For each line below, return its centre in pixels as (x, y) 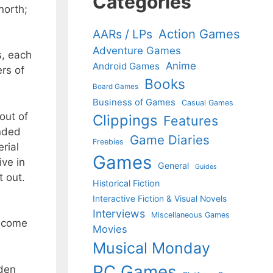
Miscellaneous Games (190, 215)
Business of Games (134, 102)
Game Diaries (170, 140)
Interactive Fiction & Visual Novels (160, 199)
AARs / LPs (122, 34)
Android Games (126, 66)
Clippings (125, 120)
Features (191, 121)
